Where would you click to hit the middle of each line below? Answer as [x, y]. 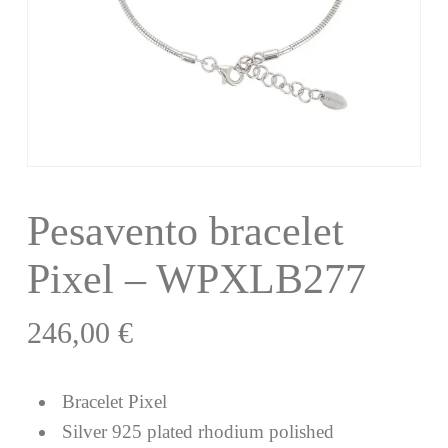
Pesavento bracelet [185, 230]
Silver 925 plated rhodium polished [195, 431]
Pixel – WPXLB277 [196, 278]
